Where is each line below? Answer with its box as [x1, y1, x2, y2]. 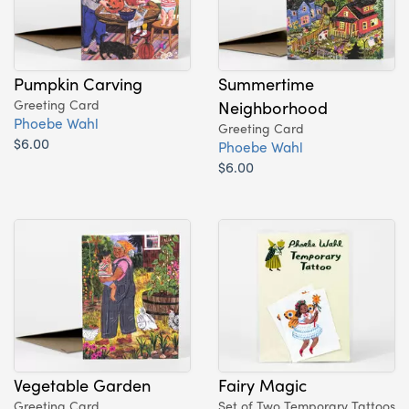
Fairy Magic [218, 372, 307, 396]
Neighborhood [218, 94, 328, 119]
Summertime [218, 70, 314, 95]
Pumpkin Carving [14, 70, 142, 95]
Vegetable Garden [14, 372, 151, 396]
